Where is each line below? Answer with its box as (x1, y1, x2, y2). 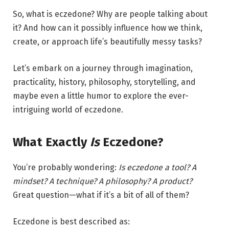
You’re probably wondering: (13, 162, 119, 172)
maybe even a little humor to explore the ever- (13, 90, 189, 101)
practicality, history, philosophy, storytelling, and (13, 77, 196, 87)
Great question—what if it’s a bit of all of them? (13, 190, 189, 200)
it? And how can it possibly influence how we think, (13, 22, 202, 33)
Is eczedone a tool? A (119, 162, 196, 172)
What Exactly (13, 134, 90, 149)
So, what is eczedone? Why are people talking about (13, 9, 208, 19)
